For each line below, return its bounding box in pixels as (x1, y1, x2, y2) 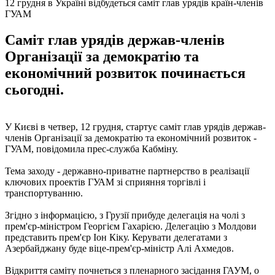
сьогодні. (5, 81, 64, 98)
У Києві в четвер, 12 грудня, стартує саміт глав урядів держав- (5, 121, 266, 132)
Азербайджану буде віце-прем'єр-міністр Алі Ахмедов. (5, 242, 234, 254)
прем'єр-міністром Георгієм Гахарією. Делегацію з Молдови (5, 220, 257, 231)
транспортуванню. (5, 187, 83, 198)
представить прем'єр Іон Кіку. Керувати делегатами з (5, 231, 227, 242)
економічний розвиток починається (5, 64, 246, 81)
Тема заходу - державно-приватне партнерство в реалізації (5, 165, 249, 176)
